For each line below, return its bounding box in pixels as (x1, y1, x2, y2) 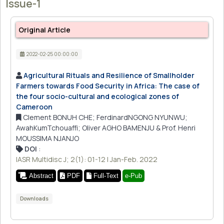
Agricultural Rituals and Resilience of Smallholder (23, 70, 194, 80)
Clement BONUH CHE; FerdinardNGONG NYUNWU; (21, 112, 187, 122)
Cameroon (16, 101, 52, 111)
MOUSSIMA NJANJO (16, 133, 79, 143)
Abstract (27, 171, 53, 179)
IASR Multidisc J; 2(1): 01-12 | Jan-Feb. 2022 (16, 154, 157, 164)
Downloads (19, 194, 48, 202)
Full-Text (91, 171, 118, 179)
